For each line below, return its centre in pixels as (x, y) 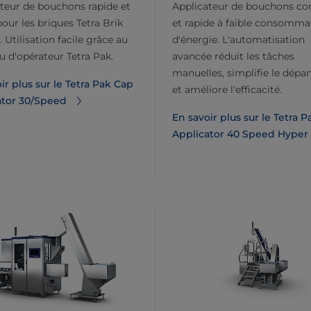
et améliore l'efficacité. (227, 90)
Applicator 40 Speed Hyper (240, 134)
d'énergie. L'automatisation (238, 40)
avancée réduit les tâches (233, 57)
